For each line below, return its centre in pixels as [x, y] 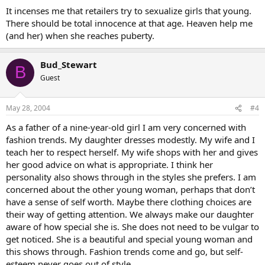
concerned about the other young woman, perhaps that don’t [130, 189]
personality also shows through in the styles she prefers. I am [131, 177]
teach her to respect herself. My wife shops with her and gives [132, 152]
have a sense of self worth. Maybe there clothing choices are [129, 202]
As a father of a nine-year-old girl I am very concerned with [126, 127]
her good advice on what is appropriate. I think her [109, 164]
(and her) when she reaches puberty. [80, 35]
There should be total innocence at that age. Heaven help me [129, 23]
